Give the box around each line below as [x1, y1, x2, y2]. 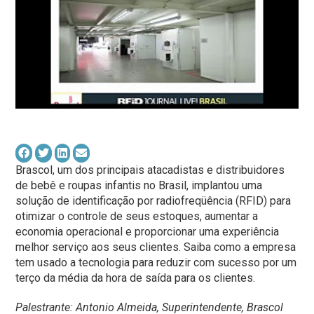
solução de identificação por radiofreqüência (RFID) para [15, 194, 292, 208]
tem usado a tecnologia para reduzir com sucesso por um [15, 256, 297, 270]
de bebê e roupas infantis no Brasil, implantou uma [15, 179, 263, 193]
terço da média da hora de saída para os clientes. [15, 271, 256, 285]
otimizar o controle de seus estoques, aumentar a [15, 210, 259, 224]
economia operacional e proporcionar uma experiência [15, 225, 280, 239]
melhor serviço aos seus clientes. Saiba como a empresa [15, 240, 296, 254]
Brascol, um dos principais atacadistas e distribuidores [15, 163, 285, 177]
